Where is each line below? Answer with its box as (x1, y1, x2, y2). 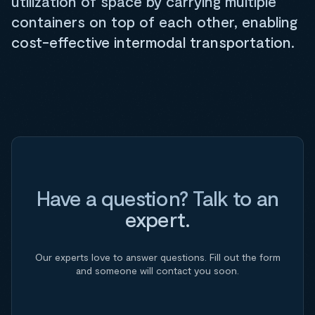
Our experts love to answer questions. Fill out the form (34, 251, 281, 263)
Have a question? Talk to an (36, 185, 279, 210)
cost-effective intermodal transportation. (11, 33, 295, 51)
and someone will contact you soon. (76, 264, 239, 276)
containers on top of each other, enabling (11, 13, 297, 30)
